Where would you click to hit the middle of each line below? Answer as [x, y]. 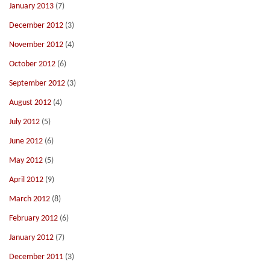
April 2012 [26, 180]
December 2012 [36, 26]
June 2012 [26, 141]
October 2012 [32, 64]
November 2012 [36, 45]
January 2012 [31, 238]
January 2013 [31, 6]
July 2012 [24, 122]
